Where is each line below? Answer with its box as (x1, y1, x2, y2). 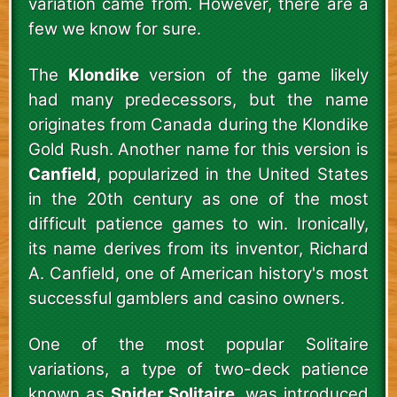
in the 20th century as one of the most (28, 188, 369, 209)
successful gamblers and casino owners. (28, 287, 345, 308)
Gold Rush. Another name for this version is (28, 138, 369, 160)
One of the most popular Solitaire (28, 333, 369, 354)
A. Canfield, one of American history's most (28, 262, 369, 284)
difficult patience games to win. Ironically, (28, 213, 369, 234)
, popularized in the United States (97, 163, 369, 184)
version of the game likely (139, 64, 370, 85)
